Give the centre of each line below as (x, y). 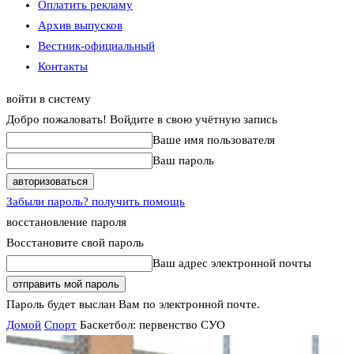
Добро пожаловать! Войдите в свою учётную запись (142, 119)
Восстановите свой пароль (75, 243)
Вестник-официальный (96, 46)
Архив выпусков (80, 25)
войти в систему (49, 99)
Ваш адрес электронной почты (232, 263)
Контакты (63, 66)
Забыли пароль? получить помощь (96, 201)
